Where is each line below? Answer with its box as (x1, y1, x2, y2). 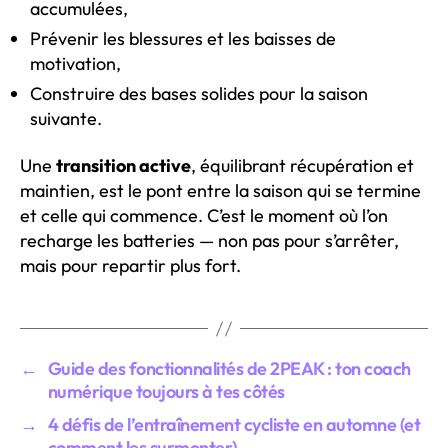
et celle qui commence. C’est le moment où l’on (20, 204, 388, 228)
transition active (56, 154, 191, 178)
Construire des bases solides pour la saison (30, 81, 368, 105)
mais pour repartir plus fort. (20, 254, 241, 278)
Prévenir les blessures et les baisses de (30, 26, 336, 50)
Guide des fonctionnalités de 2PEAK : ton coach (47, 357, 411, 381)
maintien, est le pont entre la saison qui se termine (20, 179, 421, 203)
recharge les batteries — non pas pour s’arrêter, (20, 229, 399, 253)
